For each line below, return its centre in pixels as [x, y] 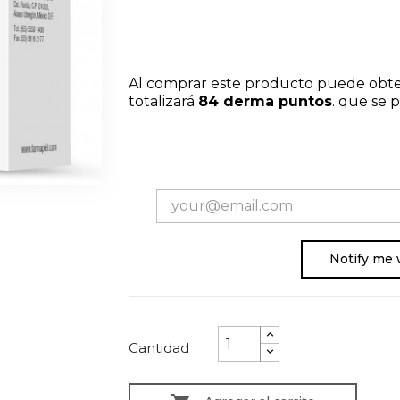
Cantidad [159, 347]
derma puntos [275, 101]
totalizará [163, 101]
